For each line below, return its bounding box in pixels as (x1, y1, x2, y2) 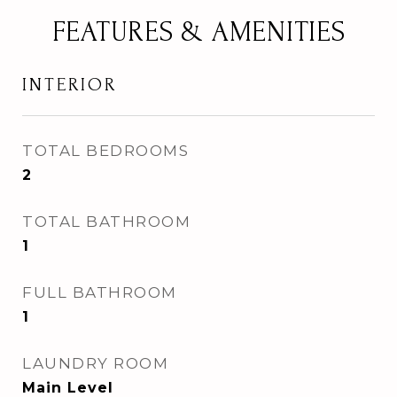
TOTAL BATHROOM (22, 213, 191, 230)
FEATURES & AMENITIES (51, 17, 346, 48)
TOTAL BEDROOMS (22, 142, 189, 160)
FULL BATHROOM (22, 284, 177, 301)
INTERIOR (22, 74, 117, 95)
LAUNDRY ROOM (22, 354, 168, 372)
